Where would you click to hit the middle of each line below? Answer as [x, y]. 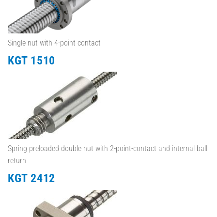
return [17, 161]
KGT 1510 [31, 60]
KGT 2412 [31, 178]
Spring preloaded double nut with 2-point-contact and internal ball [108, 149]
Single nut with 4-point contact [54, 43]
